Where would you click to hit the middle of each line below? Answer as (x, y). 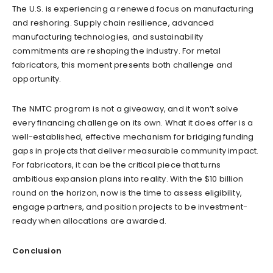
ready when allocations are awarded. (89, 221)
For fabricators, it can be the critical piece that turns (117, 165)
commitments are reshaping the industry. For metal (116, 51)
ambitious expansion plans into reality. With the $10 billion (128, 179)
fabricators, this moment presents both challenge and (122, 65)
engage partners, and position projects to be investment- (130, 207)
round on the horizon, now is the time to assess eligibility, (127, 193)
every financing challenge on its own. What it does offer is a (133, 122)
